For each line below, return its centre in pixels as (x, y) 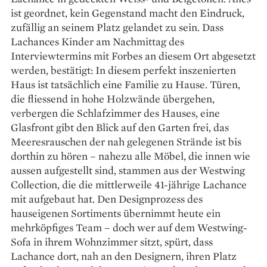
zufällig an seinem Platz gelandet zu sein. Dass (117, 27)
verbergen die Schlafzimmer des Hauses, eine (115, 113)
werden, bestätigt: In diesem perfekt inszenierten (123, 70)
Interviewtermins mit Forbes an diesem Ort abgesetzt (133, 56)
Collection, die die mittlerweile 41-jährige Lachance (129, 185)
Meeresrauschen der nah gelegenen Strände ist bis (126, 142)
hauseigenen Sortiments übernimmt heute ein (116, 213)
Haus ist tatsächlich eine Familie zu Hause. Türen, (125, 85)
